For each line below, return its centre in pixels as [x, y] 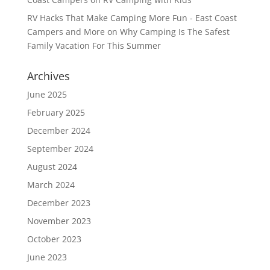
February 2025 [56, 112]
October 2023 [54, 239]
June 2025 [47, 94]
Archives [48, 76]
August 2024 [52, 166]
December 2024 [58, 130]
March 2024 [51, 184]
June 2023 [47, 257]
